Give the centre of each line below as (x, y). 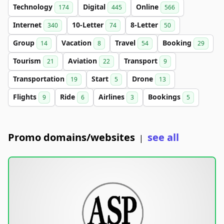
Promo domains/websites (71, 137)
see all (163, 137)
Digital (95, 7)
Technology (34, 7)
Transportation (40, 79)
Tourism (28, 61)
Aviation (83, 61)
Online (148, 7)
